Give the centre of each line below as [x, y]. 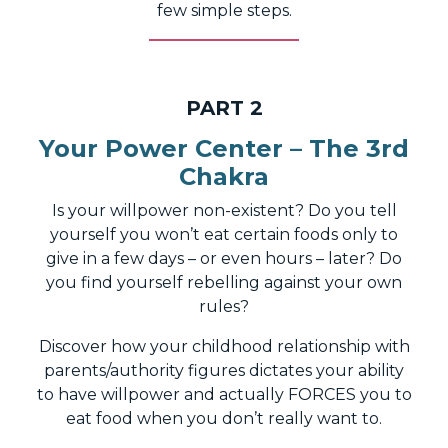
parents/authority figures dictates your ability [224, 370]
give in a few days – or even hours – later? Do [224, 258]
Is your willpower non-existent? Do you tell [224, 210]
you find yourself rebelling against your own [224, 282]
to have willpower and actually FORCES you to [224, 394]
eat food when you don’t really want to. [224, 418]
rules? [224, 306]
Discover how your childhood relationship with [224, 346]
